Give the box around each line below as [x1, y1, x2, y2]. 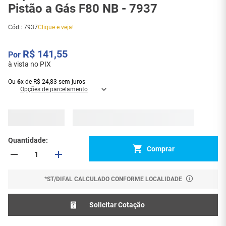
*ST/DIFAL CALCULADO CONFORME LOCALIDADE [44, 176, 182, 183]
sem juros [57, 78, 85, 85]
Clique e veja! [38, 24, 74, 31]
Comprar [146, 144, 175, 153]
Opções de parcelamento [20, 86, 88, 93]
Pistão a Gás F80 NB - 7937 [45, 2, 157, 16]
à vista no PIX [8, 60, 51, 68]
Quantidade [8, 136, 46, 145]
